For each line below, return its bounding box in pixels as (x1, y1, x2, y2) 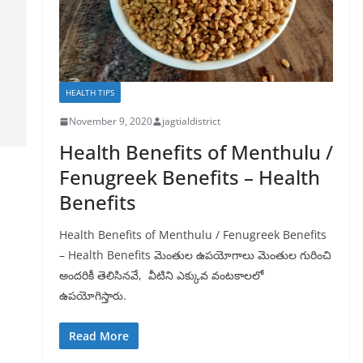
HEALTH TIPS (66, 87, 114, 98)
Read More (69, 328, 129, 344)
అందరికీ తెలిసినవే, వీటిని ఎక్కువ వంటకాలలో (59, 267, 263, 283)
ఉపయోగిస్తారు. (59, 288, 126, 303)
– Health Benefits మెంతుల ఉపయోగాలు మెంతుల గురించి (59, 247, 331, 263)
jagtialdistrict (162, 114, 220, 128)
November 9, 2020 (69, 114, 152, 128)
